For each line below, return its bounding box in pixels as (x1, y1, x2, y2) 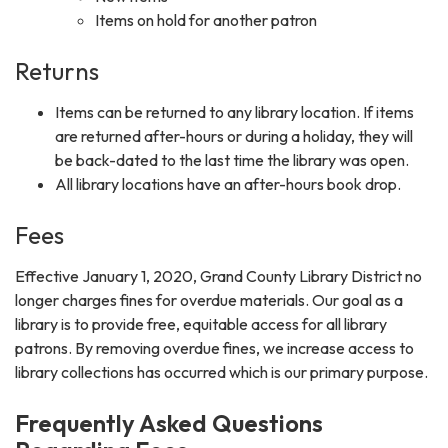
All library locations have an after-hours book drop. (55, 173, 401, 194)
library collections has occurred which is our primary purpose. (15, 361, 428, 382)
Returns (15, 55, 99, 86)
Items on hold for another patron (95, 9, 317, 30)
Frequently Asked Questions (15, 407, 323, 438)
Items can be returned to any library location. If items (55, 101, 414, 122)
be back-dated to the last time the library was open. (55, 149, 409, 170)
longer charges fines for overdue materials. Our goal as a (15, 289, 403, 310)
